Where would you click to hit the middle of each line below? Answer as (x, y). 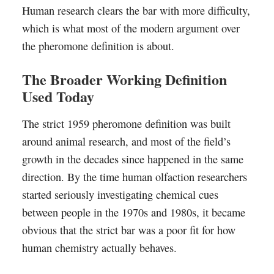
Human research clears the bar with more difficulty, (136, 10)
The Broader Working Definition (124, 79)
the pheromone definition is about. (98, 46)
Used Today (58, 96)
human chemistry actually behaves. (99, 248)
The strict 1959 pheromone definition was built (126, 124)
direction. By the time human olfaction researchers (134, 177)
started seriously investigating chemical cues (120, 194)
